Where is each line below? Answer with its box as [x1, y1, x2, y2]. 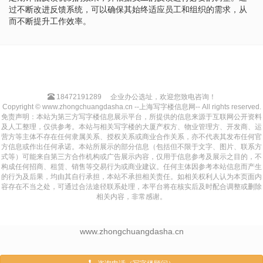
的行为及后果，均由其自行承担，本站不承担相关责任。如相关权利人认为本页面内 [1, 172, 262, 181]
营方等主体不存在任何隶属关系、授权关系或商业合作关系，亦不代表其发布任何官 [1, 132, 262, 141]
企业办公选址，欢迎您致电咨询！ [110, 92, 216, 101]
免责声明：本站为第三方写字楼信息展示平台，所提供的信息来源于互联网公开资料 [1, 112, 262, 121]
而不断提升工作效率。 [9, 16, 91, 26]
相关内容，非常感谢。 [96, 192, 167, 201]
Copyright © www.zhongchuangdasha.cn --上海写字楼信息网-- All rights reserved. [2, 102, 261, 111]
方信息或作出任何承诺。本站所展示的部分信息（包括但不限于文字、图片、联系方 [1, 142, 262, 151]
